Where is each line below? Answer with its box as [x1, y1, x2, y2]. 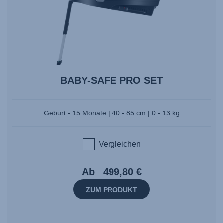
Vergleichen [98, 139, 141, 148]
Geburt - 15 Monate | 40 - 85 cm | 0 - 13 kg [43, 109, 180, 117]
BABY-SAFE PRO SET [60, 74, 163, 86]
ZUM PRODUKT [86, 185, 137, 194]
